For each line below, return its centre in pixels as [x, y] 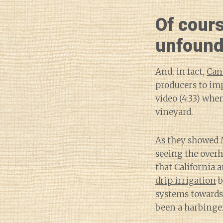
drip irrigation [186, 181]
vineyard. [174, 112]
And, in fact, [181, 72]
